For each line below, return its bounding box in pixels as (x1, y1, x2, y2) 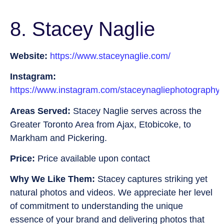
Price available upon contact (35, 153, 150, 164)
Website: (10, 50, 47, 61)
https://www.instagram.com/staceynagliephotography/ (10, 85, 222, 95)
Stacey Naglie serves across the (70, 105, 201, 116)
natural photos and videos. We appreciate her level (10, 187, 212, 198)
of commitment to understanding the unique (10, 201, 183, 211)
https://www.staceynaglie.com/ (50, 50, 170, 61)
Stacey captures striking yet (95, 174, 207, 184)
